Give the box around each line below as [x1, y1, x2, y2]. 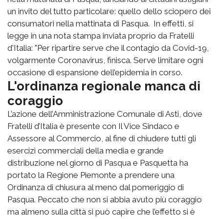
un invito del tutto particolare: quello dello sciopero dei [7, 6, 211, 16]
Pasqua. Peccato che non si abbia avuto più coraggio [7, 194, 202, 204]
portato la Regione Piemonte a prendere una [7, 170, 175, 180]
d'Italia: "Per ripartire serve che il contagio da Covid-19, [7, 43, 209, 53]
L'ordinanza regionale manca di [7, 78, 200, 93]
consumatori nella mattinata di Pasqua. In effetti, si [7, 18, 194, 28]
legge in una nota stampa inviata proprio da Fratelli [7, 30, 194, 41]
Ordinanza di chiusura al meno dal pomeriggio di [7, 182, 184, 192]
